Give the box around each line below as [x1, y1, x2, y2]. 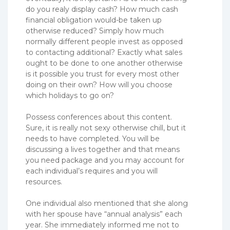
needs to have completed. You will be [26, 133, 160, 143]
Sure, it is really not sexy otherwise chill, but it [26, 123, 186, 132]
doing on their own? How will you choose [26, 80, 172, 89]
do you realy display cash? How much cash [26, 4, 178, 14]
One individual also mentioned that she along [26, 198, 188, 208]
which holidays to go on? [26, 90, 114, 100]
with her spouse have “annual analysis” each [26, 209, 182, 219]
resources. [26, 177, 62, 186]
